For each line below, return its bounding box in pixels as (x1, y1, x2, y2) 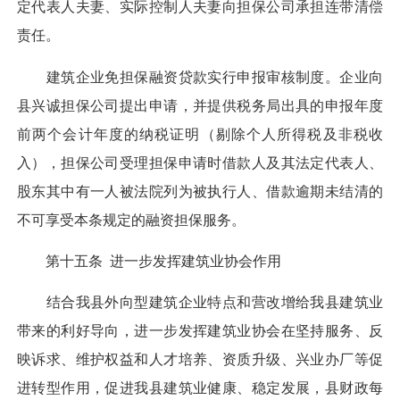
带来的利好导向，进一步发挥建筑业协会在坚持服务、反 (17, 323, 383, 339)
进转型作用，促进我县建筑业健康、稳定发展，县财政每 (17, 380, 383, 396)
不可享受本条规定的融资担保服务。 (17, 212, 246, 228)
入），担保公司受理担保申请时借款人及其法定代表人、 (17, 154, 383, 171)
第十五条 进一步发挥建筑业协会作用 (17, 253, 281, 269)
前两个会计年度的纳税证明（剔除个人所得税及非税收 (17, 126, 383, 142)
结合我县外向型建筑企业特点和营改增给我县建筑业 (17, 295, 383, 311)
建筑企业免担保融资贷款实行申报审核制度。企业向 (17, 69, 383, 85)
